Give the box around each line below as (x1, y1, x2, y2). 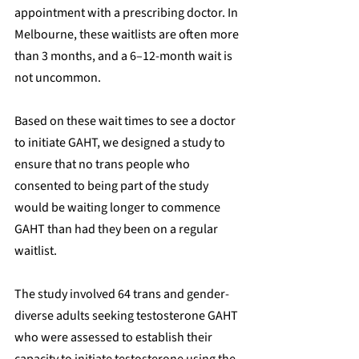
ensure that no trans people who (14, 155, 192, 173)
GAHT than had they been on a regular (14, 220, 220, 238)
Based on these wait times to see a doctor (14, 111, 238, 130)
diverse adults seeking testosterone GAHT (14, 306, 240, 325)
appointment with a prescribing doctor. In (14, 3, 240, 22)
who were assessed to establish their (14, 328, 215, 346)
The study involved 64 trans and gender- (14, 284, 229, 303)
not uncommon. (14, 68, 101, 87)
